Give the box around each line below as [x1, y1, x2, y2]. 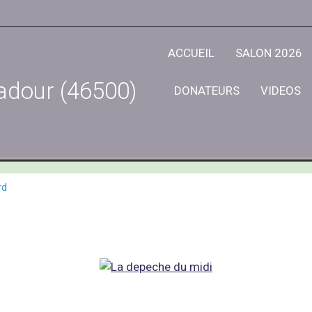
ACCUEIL [168, 46, 214, 60]
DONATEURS [173, 84, 240, 97]
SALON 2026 [235, 46, 302, 60]
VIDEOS [260, 84, 301, 97]
